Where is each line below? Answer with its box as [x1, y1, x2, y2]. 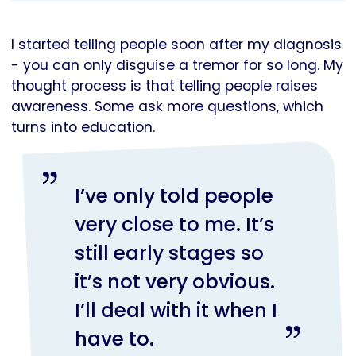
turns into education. [11, 118, 159, 137]
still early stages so [74, 239, 264, 268]
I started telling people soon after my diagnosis [11, 35, 342, 55]
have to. [74, 325, 159, 354]
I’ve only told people [74, 182, 273, 211]
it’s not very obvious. [74, 268, 275, 296]
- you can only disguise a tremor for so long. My [11, 56, 343, 75]
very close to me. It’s [74, 211, 274, 239]
